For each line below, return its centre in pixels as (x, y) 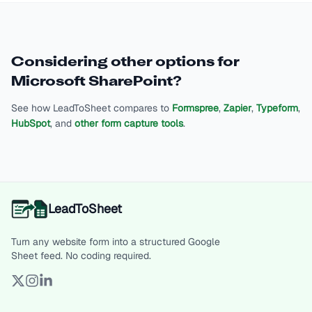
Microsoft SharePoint (92, 82)
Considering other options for (125, 63)
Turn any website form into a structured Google (116, 242)
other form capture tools (129, 123)
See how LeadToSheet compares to (90, 108)
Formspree (195, 108)
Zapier (237, 108)
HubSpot (31, 123)
